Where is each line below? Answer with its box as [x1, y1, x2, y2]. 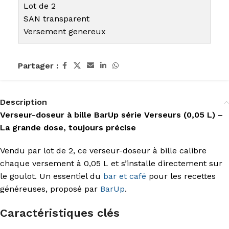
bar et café [103, 171, 146, 181]
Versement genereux [24, 27, 106, 37]
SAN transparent [24, 14, 89, 24]
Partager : [18, 61, 58, 71]
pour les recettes [146, 171, 216, 181]
